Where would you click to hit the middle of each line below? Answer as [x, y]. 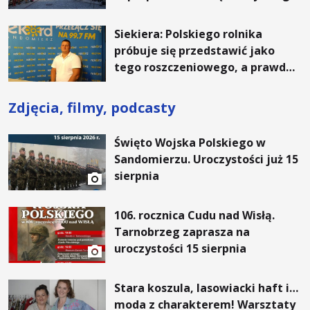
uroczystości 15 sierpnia [181, 249]
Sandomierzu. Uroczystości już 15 [207, 159]
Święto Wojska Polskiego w [190, 143]
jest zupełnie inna [164, 84]
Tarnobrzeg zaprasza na [182, 232]
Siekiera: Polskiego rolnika [189, 34]
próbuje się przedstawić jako [195, 51]
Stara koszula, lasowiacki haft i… [207, 288]
